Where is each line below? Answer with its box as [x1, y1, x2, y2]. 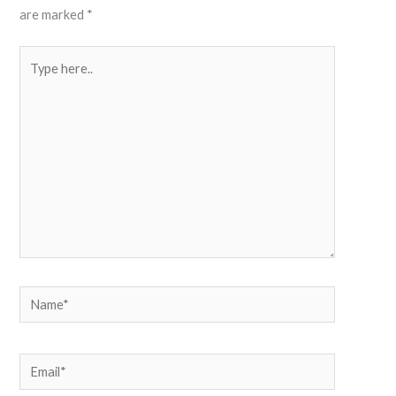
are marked [19, 7, 87, 23]
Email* [19, 357, 55, 373]
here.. [19, 73, 50, 89]
